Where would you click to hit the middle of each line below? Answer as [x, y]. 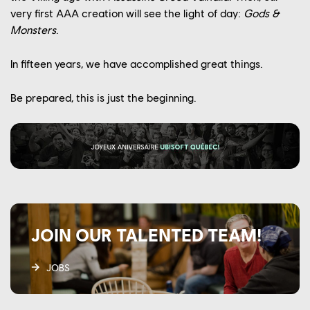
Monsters [33, 30]
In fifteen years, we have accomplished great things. [137, 64]
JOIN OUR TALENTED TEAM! [146, 234]
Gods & [262, 13]
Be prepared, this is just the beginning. [103, 98]
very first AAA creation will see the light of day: [127, 13]
